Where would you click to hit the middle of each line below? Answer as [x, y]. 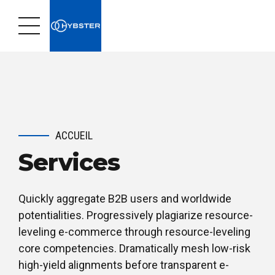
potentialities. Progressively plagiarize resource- [136, 215]
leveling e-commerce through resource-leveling [134, 232]
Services [69, 162]
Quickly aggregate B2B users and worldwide [125, 199]
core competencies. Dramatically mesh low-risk [134, 249]
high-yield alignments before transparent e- [124, 265]
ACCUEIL [74, 135]
